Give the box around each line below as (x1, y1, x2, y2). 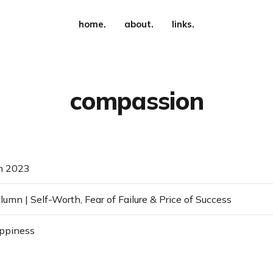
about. (124, 18, 154, 30)
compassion (69, 85, 204, 116)
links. (172, 18, 194, 30)
